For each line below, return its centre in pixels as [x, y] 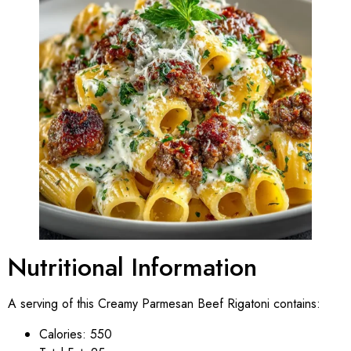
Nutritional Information [132, 268]
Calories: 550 [76, 334]
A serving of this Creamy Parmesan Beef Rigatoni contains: [164, 304]
